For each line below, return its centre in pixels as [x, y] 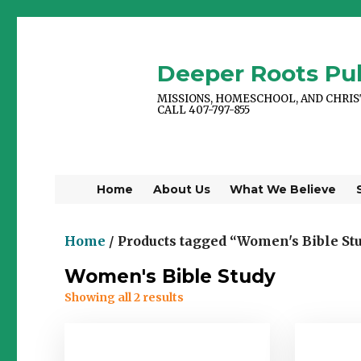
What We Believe [283, 190]
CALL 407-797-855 [204, 110]
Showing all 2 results [124, 297]
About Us [181, 190]
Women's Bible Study [170, 276]
